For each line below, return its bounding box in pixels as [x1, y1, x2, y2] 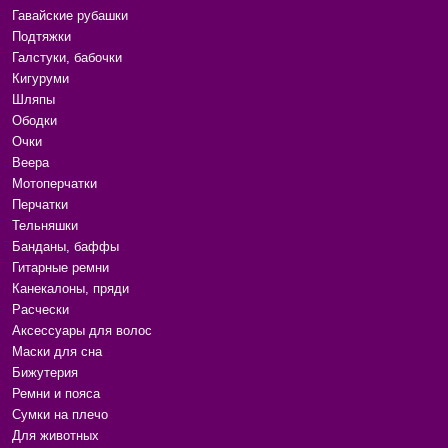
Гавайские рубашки [12, 8, 128, 23]
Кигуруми [12, 71, 69, 86]
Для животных [12, 428, 99, 443]
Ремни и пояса [12, 386, 100, 401]
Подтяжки [12, 29, 71, 44]
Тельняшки [12, 218, 78, 233]
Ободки [12, 113, 57, 128]
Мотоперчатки [12, 176, 97, 191]
